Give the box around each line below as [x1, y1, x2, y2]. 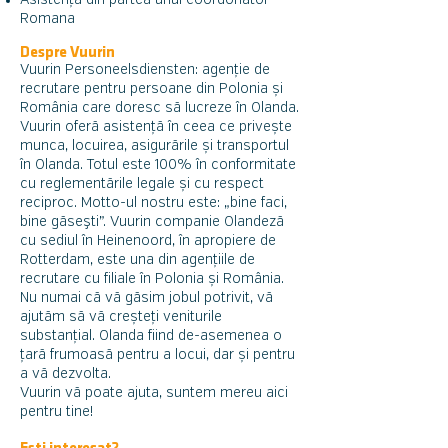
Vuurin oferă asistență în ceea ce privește [20, 120, 292, 134]
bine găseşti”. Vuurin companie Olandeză [20, 215, 284, 229]
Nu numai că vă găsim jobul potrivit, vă [20, 291, 273, 305]
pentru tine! [20, 405, 93, 419]
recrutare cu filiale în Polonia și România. [20, 272, 284, 286]
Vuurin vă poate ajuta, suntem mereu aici [20, 386, 288, 400]
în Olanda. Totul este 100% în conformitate [20, 158, 296, 172]
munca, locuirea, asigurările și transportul [20, 139, 289, 153]
